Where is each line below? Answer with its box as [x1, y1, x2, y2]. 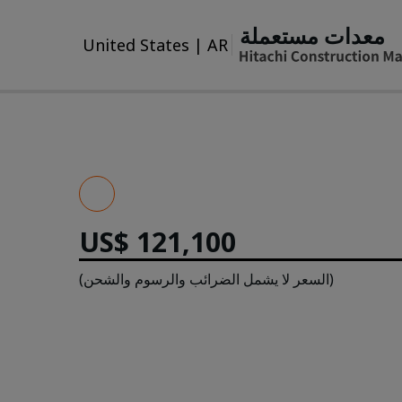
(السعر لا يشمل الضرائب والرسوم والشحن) [79, 269, 334, 289]
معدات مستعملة [240, 20, 385, 50]
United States [83, 33, 189, 56]
